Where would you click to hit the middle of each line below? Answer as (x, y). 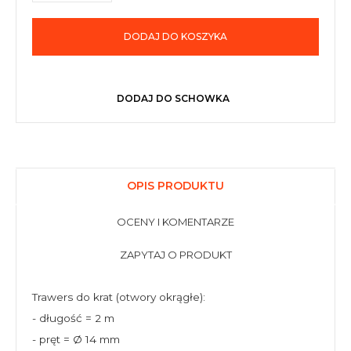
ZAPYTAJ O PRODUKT (175, 255)
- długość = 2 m (73, 318)
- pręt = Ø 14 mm (76, 339)
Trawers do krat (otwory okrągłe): (119, 297)
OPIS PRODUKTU (175, 186)
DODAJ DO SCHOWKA (173, 98)
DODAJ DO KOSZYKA (175, 36)
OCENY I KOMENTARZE (175, 222)
